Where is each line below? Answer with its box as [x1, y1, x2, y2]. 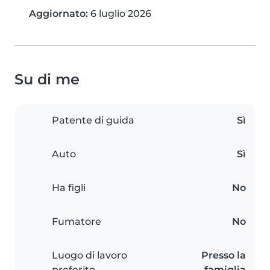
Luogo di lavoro [52, 250, 127, 262]
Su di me [14, 71, 80, 89]
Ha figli [52, 182, 86, 194]
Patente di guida [52, 115, 134, 127]
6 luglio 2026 [88, 8, 151, 20]
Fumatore [52, 216, 101, 228]
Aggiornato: [29, 8, 88, 20]
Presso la [201, 250, 246, 262]
